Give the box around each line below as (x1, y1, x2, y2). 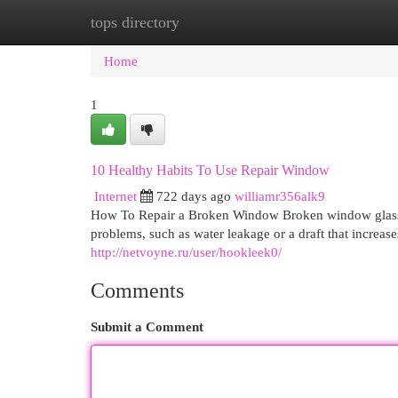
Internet (94, 188, 137, 203)
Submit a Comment (91, 319, 203, 334)
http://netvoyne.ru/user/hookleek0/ (91, 244, 282, 259)
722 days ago (156, 188, 231, 203)
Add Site (301, 14, 349, 29)
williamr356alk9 (235, 188, 325, 203)
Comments (91, 279, 184, 302)
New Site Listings (178, 14, 275, 29)
